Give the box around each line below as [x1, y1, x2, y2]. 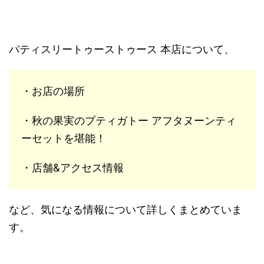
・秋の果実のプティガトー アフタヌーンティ [21, 114, 236, 127]
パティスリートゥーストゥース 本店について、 [9, 43, 235, 56]
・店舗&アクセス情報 [21, 161, 124, 174]
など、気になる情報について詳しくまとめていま [9, 203, 242, 216]
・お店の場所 [21, 85, 85, 98]
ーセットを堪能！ [21, 132, 106, 145]
